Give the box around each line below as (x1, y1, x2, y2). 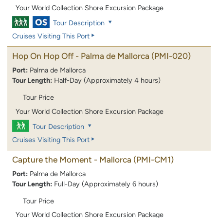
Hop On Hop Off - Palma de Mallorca (12, 51, 149, 61)
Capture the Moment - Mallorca (12, 154, 131, 164)
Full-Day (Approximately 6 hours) (54, 179, 158, 188)
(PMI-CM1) (133, 154, 174, 164)
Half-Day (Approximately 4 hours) (54, 76, 161, 85)
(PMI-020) (151, 51, 191, 61)
